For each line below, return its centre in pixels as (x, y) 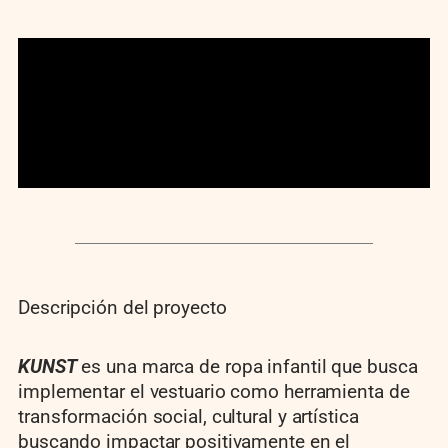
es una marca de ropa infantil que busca (249, 367)
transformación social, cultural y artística (188, 417)
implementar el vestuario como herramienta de (214, 392)
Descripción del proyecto (122, 307)
